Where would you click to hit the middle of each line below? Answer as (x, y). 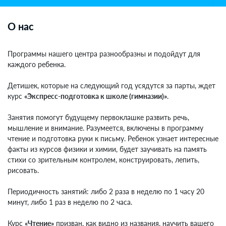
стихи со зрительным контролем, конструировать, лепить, (103, 159)
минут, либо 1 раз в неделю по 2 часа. (70, 202)
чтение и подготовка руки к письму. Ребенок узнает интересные (113, 138)
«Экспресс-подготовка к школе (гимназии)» (96, 96)
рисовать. (23, 170)
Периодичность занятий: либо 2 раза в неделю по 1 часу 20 (106, 191)
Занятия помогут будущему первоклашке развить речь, (98, 117)
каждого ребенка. (37, 64)
